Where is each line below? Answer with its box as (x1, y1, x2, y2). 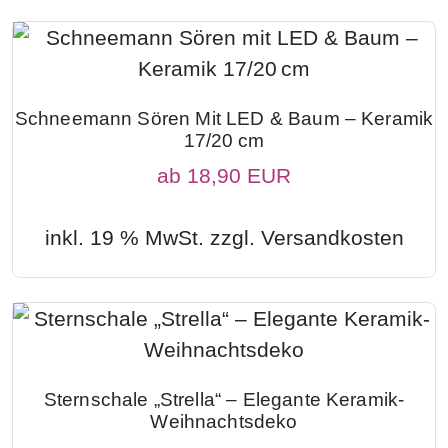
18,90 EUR (187, 163, 291, 187)
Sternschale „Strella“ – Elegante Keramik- (43, 388, 405, 410)
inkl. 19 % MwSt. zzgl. (44, 225, 261, 249)
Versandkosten (260, 225, 404, 249)
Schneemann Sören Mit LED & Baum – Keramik (14, 107, 434, 129)
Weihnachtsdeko (150, 410, 298, 432)
